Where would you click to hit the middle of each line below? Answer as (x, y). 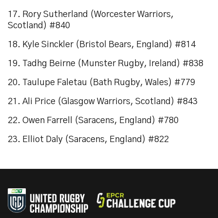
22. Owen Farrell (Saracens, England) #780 (93, 121)
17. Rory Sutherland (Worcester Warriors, (91, 15)
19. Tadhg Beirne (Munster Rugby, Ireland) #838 (106, 64)
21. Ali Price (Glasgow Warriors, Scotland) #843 (103, 102)
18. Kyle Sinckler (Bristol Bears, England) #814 (102, 45)
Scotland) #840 (39, 26)
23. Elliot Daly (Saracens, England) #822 (88, 140)
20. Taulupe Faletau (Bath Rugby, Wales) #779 (101, 83)
